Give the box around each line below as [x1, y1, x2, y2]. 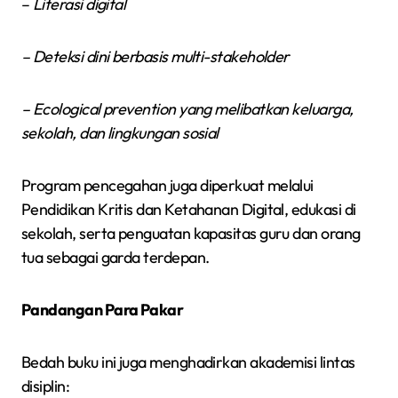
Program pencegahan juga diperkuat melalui [21, 174, 314, 195]
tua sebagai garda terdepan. [21, 246, 210, 267]
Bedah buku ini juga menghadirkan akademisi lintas [21, 351, 355, 372]
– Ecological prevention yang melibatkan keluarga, [21, 98, 354, 119]
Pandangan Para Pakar [21, 298, 184, 320]
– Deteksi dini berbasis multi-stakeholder [21, 45, 290, 67]
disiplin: [21, 375, 70, 396]
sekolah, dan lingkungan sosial [21, 122, 219, 143]
